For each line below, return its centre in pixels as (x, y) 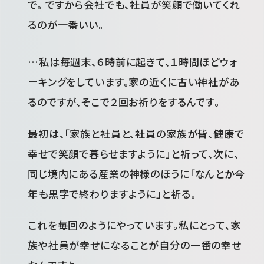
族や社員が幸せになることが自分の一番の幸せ (135, 245)
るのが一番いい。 (66, 25)
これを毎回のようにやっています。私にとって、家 (134, 225)
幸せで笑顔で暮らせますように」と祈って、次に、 (133, 153)
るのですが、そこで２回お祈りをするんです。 (124, 102)
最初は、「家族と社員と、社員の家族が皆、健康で (136, 133)
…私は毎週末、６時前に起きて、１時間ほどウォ (133, 62)
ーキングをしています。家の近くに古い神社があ (134, 82)
